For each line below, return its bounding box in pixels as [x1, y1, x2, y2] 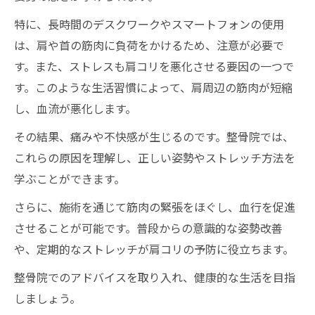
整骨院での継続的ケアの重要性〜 [43, 47, 212, 64]
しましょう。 [14, 290, 81, 307]
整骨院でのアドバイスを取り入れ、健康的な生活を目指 [14, 269, 295, 285]
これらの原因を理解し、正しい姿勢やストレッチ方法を [14, 149, 295, 166]
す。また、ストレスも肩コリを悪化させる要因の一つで [14, 58, 294, 75]
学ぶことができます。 [14, 170, 125, 187]
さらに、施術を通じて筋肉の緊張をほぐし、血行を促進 [14, 198, 295, 215]
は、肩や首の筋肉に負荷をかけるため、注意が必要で [14, 37, 284, 53]
